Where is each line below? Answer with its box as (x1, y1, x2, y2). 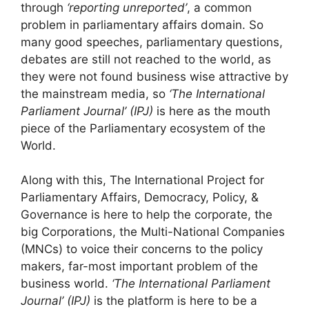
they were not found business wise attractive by (21, 69, 288, 83)
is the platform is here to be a (90, 294, 257, 308)
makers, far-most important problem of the (21, 259, 258, 273)
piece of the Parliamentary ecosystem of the (21, 121, 266, 135)
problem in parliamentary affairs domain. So (21, 17, 263, 32)
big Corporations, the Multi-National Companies (21, 225, 285, 239)
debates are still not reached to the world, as (21, 52, 271, 66)
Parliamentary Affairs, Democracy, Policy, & (21, 190, 259, 204)
